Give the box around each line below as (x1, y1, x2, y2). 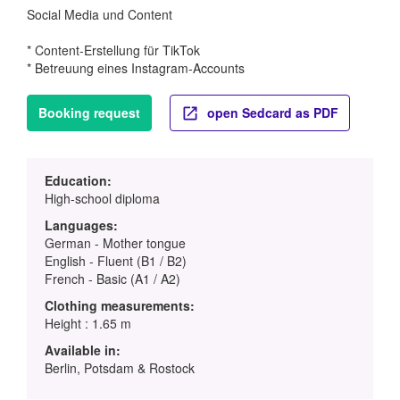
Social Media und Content (27, 5, 172, 24)
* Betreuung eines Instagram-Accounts (27, 59, 245, 78)
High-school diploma (45, 189, 160, 208)
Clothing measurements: (45, 296, 195, 315)
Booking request (38, 104, 140, 122)
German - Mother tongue (45, 234, 186, 253)
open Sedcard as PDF (204, 104, 338, 122)
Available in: (45, 341, 121, 360)
